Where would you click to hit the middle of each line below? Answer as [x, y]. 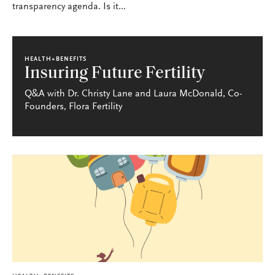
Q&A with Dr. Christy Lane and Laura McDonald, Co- [133, 94]
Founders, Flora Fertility [73, 107]
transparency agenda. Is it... [69, 7]
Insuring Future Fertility [115, 74]
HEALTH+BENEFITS [56, 60]
